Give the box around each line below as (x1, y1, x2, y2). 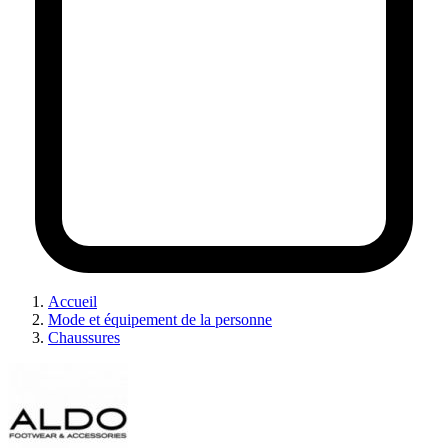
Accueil (48, 292, 97, 310)
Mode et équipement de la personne (48, 310, 272, 328)
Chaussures (48, 328, 120, 346)
